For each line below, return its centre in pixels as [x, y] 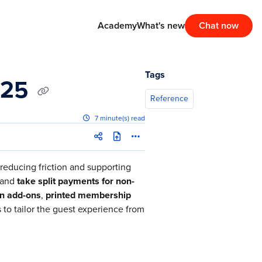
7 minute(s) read [120, 118]
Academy [117, 25]
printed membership [88, 195]
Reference [169, 99]
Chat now [219, 25]
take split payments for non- [76, 181]
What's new [161, 25]
